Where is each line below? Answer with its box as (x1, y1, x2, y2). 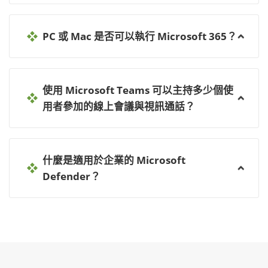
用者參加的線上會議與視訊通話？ (42, 99, 195, 114)
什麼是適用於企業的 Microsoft (42, 153, 185, 167)
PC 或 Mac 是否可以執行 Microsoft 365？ (42, 29, 237, 44)
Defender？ (42, 169, 100, 184)
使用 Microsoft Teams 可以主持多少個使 (42, 83, 233, 98)
